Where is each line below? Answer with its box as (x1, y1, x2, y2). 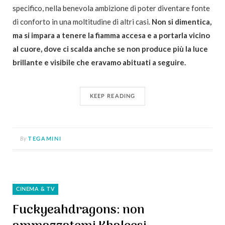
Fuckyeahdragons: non (13, 200, 145, 221)
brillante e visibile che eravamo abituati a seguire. (13, 58, 186, 67)
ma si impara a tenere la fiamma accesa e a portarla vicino (13, 31, 210, 40)
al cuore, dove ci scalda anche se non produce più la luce (13, 44, 208, 54)
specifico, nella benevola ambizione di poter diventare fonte (13, 4, 210, 13)
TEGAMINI (28, 136, 62, 142)
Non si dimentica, (152, 17, 211, 27)
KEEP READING (89, 93, 136, 99)
